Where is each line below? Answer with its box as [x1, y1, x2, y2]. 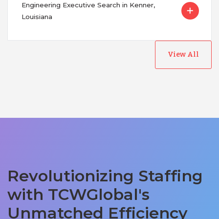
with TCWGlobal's [7, 184, 150, 204]
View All [168, 50, 199, 59]
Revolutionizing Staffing [7, 166, 203, 185]
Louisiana [21, 12, 52, 21]
